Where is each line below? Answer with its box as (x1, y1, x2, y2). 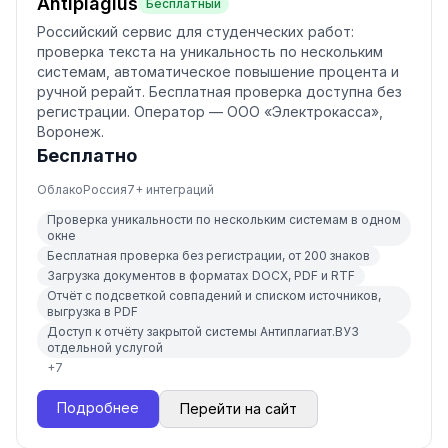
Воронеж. (37, 123, 104, 140)
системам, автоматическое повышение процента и (37, 63, 399, 80)
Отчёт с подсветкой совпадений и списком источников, (47, 288, 381, 303)
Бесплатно (37, 145, 137, 166)
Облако (37, 182, 83, 197)
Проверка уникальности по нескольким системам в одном (47, 212, 401, 227)
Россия (83, 182, 127, 197)
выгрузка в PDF (47, 304, 138, 319)
